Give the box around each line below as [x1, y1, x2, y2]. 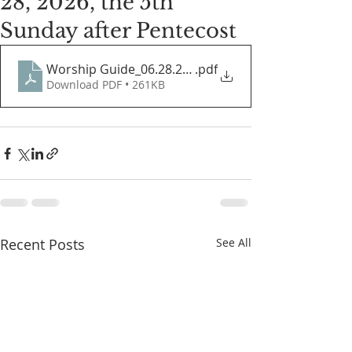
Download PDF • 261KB [46, 77, 165, 92]
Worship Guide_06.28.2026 [46, 60, 203, 78]
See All [216, 235, 251, 250]
